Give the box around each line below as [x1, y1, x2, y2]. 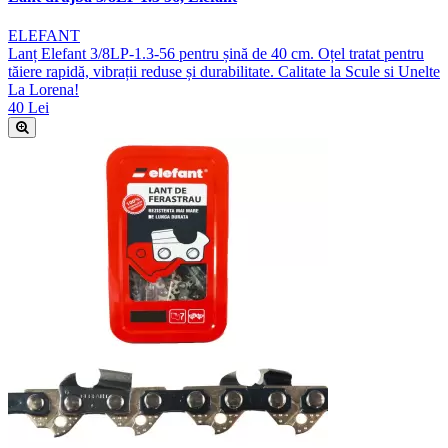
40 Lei [8, 99, 49, 117]
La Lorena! [8, 81, 79, 99]
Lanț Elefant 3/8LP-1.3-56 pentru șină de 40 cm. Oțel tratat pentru [8, 45, 424, 63]
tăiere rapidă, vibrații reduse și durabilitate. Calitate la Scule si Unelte [8, 63, 440, 81]
